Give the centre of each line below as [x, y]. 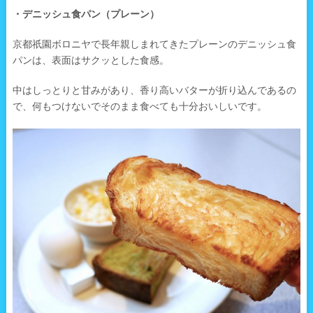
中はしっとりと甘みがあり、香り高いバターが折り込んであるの [154, 90]
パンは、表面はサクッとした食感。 [90, 60]
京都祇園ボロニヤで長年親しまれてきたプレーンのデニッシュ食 [154, 44]
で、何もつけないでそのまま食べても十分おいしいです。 [139, 107]
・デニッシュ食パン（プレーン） [86, 14]
